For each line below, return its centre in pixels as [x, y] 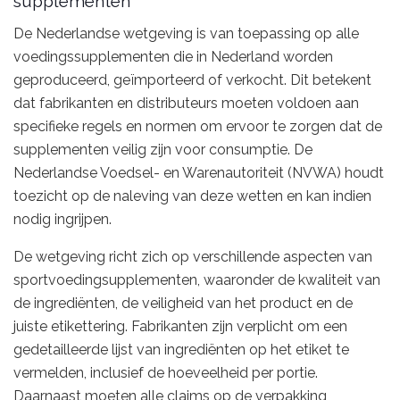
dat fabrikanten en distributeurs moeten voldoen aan [186, 103]
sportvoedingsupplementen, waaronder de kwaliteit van [197, 280]
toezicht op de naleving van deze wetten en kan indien [192, 196]
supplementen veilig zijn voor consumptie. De [163, 150]
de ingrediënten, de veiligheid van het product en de [183, 303]
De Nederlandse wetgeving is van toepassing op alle [186, 33]
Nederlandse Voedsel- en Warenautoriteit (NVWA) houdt [199, 173]
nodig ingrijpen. [62, 219]
